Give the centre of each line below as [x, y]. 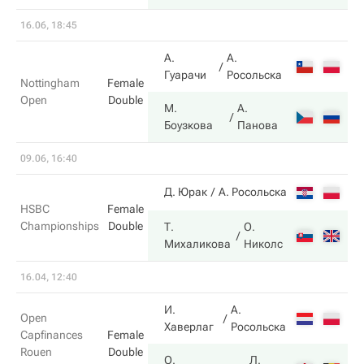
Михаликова [197, 244]
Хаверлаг [189, 327]
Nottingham [50, 83]
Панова [258, 125]
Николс [264, 244]
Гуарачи [185, 75]
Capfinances [52, 335]
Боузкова [188, 125]
